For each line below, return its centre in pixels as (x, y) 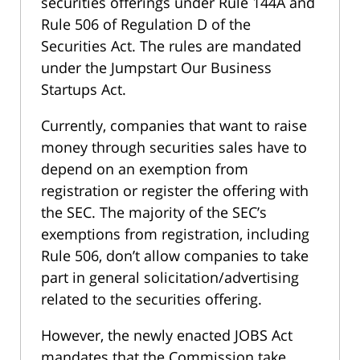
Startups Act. (84, 89)
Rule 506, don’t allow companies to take (175, 255)
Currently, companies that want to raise (174, 125)
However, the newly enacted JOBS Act (167, 335)
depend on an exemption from (145, 168)
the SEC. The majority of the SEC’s (154, 212)
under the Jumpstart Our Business (156, 67)
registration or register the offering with (175, 190)
